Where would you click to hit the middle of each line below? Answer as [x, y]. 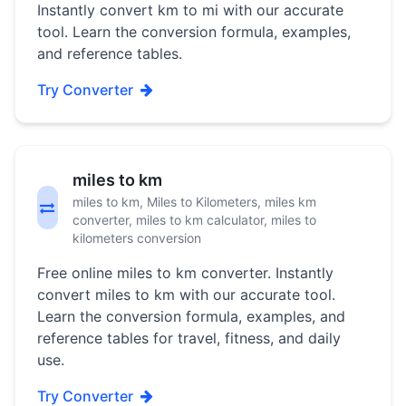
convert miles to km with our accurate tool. [186, 295]
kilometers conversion [136, 238]
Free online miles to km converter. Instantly [185, 273]
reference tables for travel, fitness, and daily [189, 338]
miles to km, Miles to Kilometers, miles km [194, 202]
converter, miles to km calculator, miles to [194, 220]
